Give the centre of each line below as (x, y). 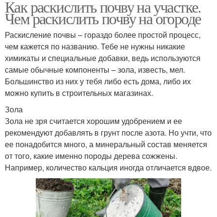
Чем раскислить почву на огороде (103, 18)
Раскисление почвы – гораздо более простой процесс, (103, 35)
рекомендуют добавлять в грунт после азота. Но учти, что (108, 133)
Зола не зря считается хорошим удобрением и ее (93, 121)
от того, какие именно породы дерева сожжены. (91, 156)
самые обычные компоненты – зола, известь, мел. (95, 70)
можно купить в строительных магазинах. (79, 93)
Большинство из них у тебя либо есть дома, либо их (98, 81)
